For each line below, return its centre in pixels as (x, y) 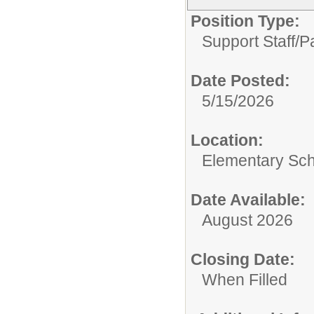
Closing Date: (243, 259)
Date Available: (248, 199)
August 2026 (247, 220)
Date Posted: (240, 80)
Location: (227, 140)
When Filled (245, 279)
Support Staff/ (251, 41)
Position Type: (245, 21)
